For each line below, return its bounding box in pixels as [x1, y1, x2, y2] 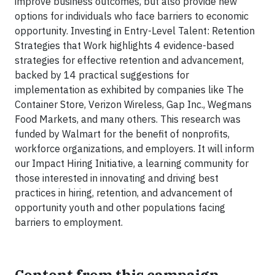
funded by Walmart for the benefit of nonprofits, [15, 128, 230, 140]
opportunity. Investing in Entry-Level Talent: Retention [15, 25, 255, 37]
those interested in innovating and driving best [15, 172, 219, 184]
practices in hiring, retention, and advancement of [15, 187, 233, 199]
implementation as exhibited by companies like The [15, 83, 244, 96]
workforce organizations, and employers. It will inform [15, 142, 254, 155]
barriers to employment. [15, 216, 123, 228]
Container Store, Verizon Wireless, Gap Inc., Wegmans [15, 98, 252, 110]
